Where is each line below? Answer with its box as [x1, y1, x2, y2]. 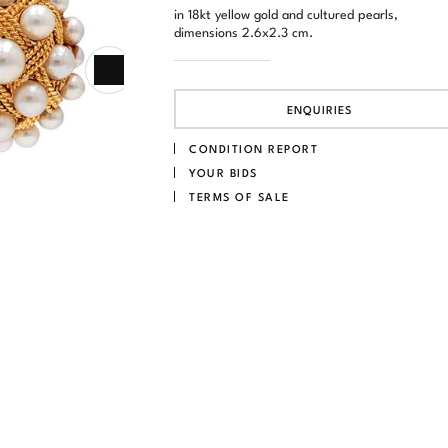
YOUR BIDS [189, 164, 258, 181]
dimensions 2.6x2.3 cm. [174, 22, 313, 40]
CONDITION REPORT [189, 140, 318, 157]
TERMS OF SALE [189, 188, 290, 205]
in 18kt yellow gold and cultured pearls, [174, 4, 398, 22]
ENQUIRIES [286, 100, 352, 117]
